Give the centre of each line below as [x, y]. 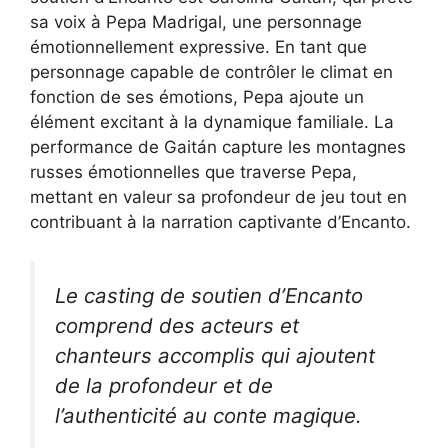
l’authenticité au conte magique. [208, 415]
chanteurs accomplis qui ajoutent [215, 355]
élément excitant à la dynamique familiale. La [212, 122]
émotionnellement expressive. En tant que [198, 47]
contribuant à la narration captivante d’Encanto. [220, 222]
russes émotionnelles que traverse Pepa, [193, 172]
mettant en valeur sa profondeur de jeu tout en [218, 197]
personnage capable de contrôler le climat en [211, 72]
